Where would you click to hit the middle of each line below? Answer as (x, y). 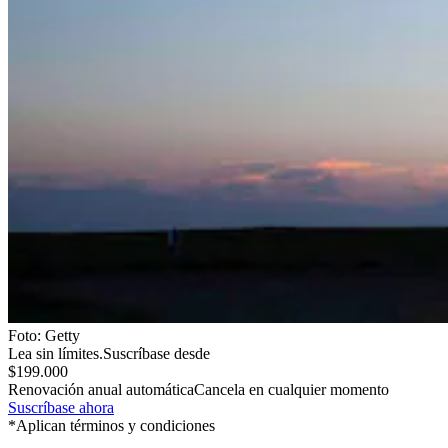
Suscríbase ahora (61, 407)
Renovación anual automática (101, 389)
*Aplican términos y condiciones (111, 425)
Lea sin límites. (55, 353)
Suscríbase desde (156, 353)
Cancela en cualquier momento (291, 389)
